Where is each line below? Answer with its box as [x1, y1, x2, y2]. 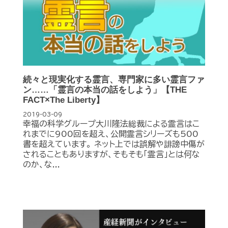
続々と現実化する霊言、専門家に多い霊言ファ [23, 74, 205, 84]
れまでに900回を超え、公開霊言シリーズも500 [23, 129, 198, 138]
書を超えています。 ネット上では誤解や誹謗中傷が [23, 139, 205, 148]
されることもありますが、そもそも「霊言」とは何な [23, 150, 200, 158]
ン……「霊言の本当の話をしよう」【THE [23, 84, 187, 95]
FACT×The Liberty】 [23, 95, 104, 105]
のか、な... [23, 160, 60, 168]
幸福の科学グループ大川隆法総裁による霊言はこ [23, 119, 199, 128]
